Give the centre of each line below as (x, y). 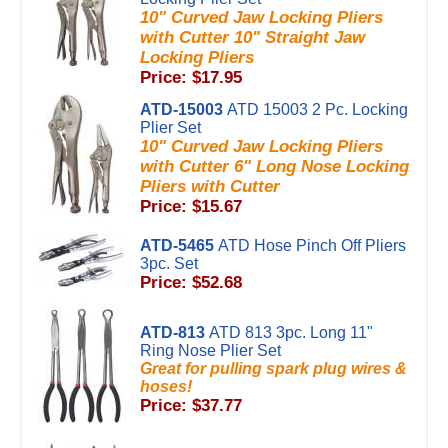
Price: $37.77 (191, 405)
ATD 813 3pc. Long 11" (291, 332)
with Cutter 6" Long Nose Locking (274, 166)
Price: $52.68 (191, 282)
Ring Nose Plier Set (210, 350)
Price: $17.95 (191, 77)
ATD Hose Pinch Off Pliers (312, 245)
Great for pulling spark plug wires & (273, 368)
